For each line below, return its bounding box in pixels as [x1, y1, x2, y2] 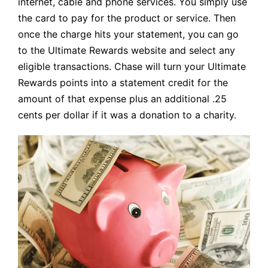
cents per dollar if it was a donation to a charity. [18, 108, 236, 121]
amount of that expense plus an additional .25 [18, 92, 227, 105]
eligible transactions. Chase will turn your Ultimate [18, 60, 246, 72]
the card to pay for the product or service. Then [18, 11, 236, 24]
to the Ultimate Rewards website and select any [18, 44, 235, 56]
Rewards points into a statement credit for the [18, 76, 228, 89]
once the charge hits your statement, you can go [18, 28, 239, 40]
